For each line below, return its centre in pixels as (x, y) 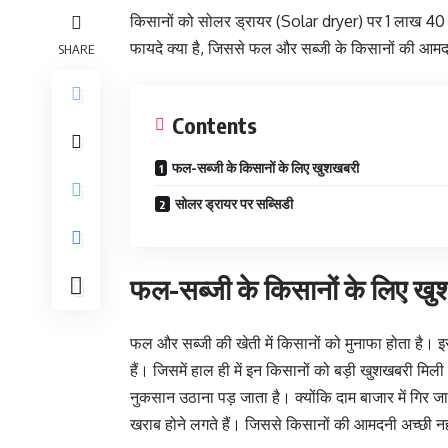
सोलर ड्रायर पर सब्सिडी (234, 203)
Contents (214, 125)
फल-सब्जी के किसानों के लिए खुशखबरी (265, 167)
